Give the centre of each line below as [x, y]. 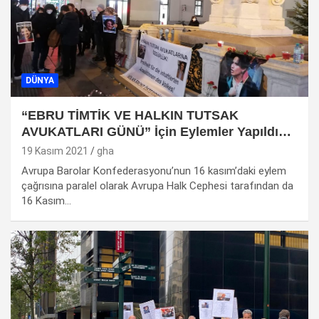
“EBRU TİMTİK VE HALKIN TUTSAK [130, 116]
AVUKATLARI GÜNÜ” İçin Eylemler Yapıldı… [156, 132]
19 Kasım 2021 [55, 151]
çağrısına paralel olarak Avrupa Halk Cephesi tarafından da [157, 186]
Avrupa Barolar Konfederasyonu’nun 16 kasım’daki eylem [154, 171]
